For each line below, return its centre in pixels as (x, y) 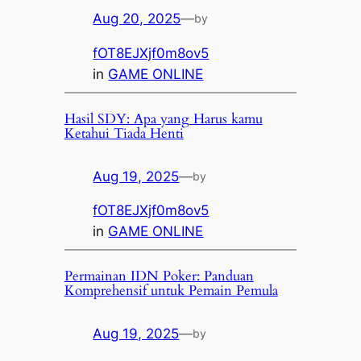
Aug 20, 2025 (137, 19)
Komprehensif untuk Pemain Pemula (171, 291)
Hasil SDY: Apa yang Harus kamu (163, 118)
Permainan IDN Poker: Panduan (159, 276)
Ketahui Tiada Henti (124, 133)
